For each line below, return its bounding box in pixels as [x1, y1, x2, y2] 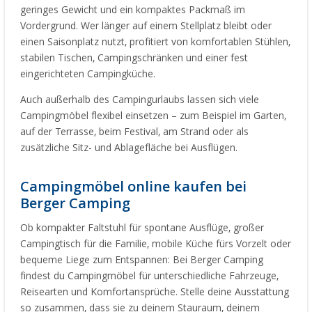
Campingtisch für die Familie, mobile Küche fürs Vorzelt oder [20, 238, 291, 250]
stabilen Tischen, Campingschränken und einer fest [20, 52, 248, 64]
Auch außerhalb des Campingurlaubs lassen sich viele [20, 94, 259, 106]
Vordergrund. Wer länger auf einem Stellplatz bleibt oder [20, 20, 272, 32]
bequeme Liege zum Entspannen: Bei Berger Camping [20, 254, 263, 266]
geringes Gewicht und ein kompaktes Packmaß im [20, 4, 245, 16]
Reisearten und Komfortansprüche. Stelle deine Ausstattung [20, 286, 289, 298]
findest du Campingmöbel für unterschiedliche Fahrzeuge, [20, 270, 279, 282]
